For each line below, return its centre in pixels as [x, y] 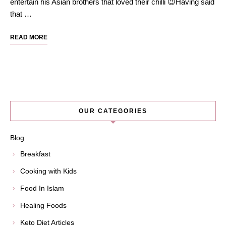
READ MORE [29, 37]
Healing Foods [43, 205]
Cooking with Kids [48, 171]
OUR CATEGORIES [113, 111]
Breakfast [35, 154]
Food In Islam [42, 188]
